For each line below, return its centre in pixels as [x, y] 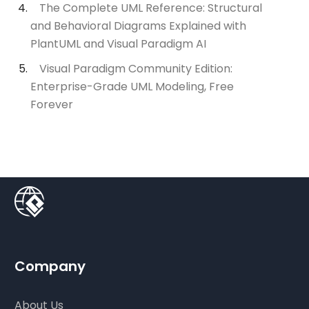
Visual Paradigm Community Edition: [136, 69]
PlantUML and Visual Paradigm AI [119, 44]
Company [50, 267]
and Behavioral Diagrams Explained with [139, 26]
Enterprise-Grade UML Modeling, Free [132, 87]
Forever [52, 105]
